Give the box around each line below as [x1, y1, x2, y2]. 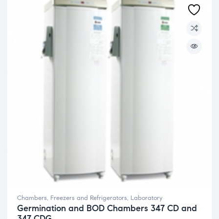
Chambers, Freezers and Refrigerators [17, 194, 127, 202]
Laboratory [131, 194, 162, 202]
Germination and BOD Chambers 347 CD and [17, 203, 197, 214]
